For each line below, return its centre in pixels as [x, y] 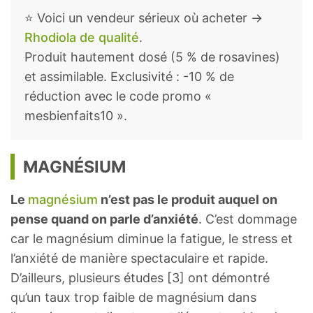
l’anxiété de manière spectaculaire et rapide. [139, 259]
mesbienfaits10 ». [76, 116]
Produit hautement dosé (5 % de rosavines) [152, 57]
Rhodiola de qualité [82, 38]
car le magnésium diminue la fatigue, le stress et [152, 239]
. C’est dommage [248, 219]
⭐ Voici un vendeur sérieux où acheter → [144, 18]
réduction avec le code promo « [118, 96]
